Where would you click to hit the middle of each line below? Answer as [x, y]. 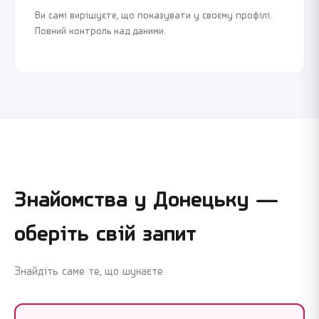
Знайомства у [84, 200]
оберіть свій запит [105, 235]
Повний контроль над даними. [100, 32]
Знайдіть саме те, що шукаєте [89, 272]
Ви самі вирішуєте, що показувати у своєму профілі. [153, 16]
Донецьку [201, 200]
